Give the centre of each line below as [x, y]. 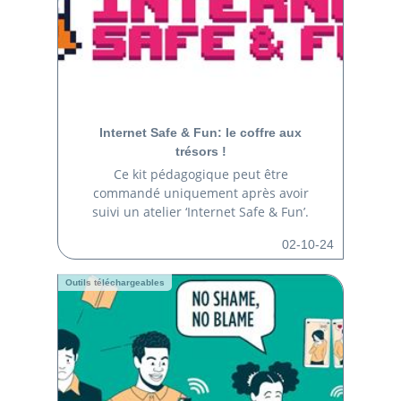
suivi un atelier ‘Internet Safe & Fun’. [200, 211]
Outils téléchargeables [115, 282]
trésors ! [200, 151]
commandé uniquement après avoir [200, 192]
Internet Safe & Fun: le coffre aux [200, 132]
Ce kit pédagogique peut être [200, 174]
